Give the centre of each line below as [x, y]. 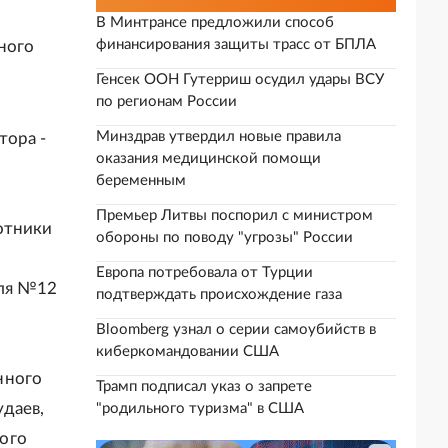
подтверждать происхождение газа [219, 294]
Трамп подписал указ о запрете [204, 386]
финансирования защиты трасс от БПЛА [236, 44]
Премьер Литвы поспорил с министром [234, 215]
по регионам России [166, 101]
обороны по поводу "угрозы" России [224, 237]
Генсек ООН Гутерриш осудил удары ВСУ [240, 79]
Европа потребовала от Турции [204, 272]
